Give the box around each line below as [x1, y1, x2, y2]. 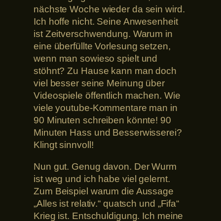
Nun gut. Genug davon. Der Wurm [34, 161, 177, 172]
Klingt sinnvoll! [34, 140, 94, 150]
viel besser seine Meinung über [34, 78, 165, 89]
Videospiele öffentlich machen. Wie [34, 90, 181, 101]
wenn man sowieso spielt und [34, 53, 158, 64]
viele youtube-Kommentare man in [34, 103, 178, 113]
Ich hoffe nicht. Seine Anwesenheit [34, 16, 178, 27]
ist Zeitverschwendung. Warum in [34, 29, 173, 39]
